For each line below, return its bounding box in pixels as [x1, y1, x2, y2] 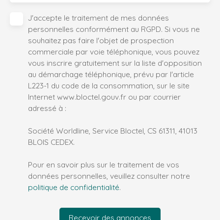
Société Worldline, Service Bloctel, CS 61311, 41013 [28, 125, 197, 136]
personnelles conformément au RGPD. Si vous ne [28, 24, 200, 34]
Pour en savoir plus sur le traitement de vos [28, 159, 179, 169]
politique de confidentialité [28, 182, 119, 192]
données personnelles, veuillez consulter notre [28, 170, 190, 181]
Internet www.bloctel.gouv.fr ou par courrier [28, 91, 181, 102]
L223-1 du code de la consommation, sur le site [28, 80, 190, 90]
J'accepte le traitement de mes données [28, 12, 169, 23]
